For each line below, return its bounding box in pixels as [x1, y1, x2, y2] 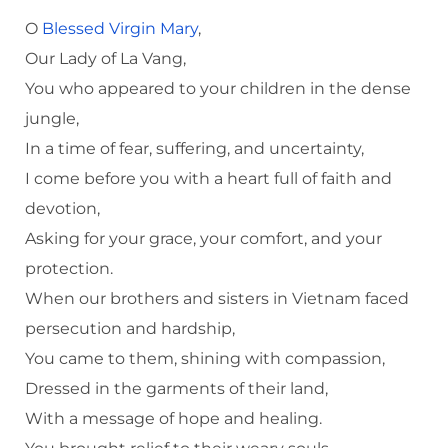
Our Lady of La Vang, [25, 48, 186, 68]
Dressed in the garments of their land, [25, 378, 328, 398]
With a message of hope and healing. [25, 408, 322, 428]
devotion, [25, 198, 100, 218]
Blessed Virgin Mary [42, 18, 198, 38]
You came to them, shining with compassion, [25, 348, 385, 368]
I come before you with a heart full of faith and [25, 168, 392, 188]
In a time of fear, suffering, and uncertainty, [25, 138, 364, 158]
